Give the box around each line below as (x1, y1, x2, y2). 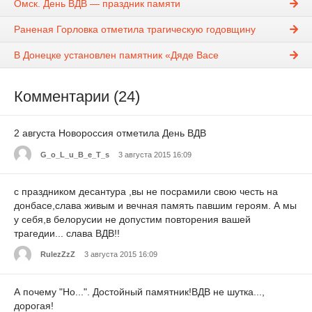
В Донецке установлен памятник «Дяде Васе (14, 49, 219, 61)
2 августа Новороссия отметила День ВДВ (14, 127, 206, 139)
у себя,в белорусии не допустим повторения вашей (14, 214, 251, 226)
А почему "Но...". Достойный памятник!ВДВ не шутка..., (14, 286, 265, 297)
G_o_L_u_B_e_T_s (40, 150, 109, 159)
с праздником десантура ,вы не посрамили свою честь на (14, 186, 278, 198)
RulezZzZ (40, 250, 75, 259)
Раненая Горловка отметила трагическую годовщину (14, 24, 256, 36)
